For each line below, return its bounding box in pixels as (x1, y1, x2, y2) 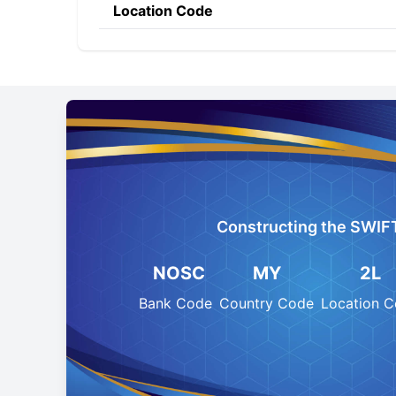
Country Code (219, 294, 315, 312)
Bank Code (139, 294, 213, 312)
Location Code (113, 2, 213, 19)
